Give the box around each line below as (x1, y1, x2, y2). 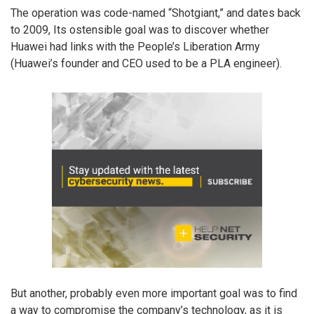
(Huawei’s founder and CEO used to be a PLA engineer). (11, 56, 282, 70)
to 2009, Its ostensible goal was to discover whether (11, 22, 269, 36)
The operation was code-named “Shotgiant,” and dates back (11, 6, 301, 20)
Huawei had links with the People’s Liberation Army (11, 39, 260, 53)
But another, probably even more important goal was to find (11, 286, 297, 300)
